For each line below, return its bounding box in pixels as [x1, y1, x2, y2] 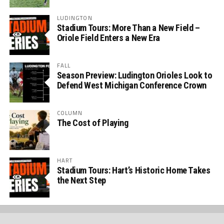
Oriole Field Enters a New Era [56, 32, 160, 43]
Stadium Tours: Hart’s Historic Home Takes [56, 165, 210, 175]
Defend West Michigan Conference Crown [56, 80, 207, 90]
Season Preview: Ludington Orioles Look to [56, 70, 212, 80]
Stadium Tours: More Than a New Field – [56, 22, 200, 33]
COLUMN [56, 108, 83, 117]
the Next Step [56, 175, 106, 185]
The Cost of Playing [56, 117, 128, 128]
